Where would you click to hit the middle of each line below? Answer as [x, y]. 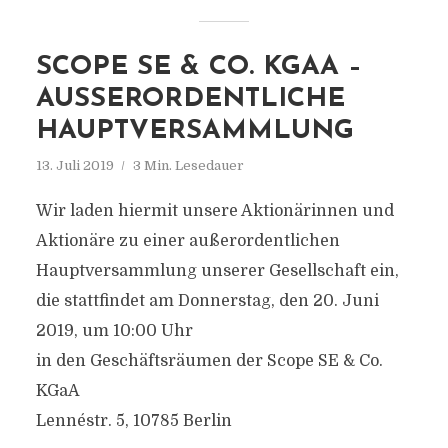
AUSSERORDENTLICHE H [190, 99]
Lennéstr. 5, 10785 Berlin [133, 421]
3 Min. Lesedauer [188, 165]
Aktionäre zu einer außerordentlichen [187, 241]
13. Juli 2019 [74, 165]
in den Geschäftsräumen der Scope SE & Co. [209, 361]
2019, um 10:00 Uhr [114, 331]
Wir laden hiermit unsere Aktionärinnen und [214, 211]
